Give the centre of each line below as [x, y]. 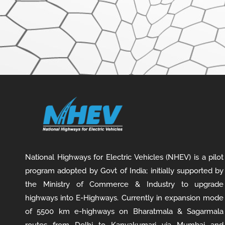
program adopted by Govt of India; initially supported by [125, 171]
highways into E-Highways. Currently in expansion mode [125, 198]
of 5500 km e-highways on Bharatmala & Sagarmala [125, 212]
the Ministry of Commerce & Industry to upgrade [125, 185]
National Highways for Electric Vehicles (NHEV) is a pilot [125, 157]
